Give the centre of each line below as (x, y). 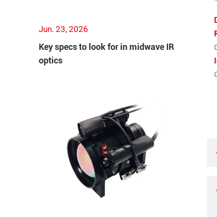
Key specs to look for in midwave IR (106, 46)
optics (51, 60)
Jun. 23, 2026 (63, 29)
